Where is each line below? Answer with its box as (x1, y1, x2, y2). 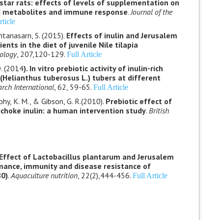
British (148, 106, 169, 115)
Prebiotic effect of (105, 96, 172, 106)
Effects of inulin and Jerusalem (66, 30, 177, 40)
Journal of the (130, 7, 172, 17)
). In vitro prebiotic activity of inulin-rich (23, 63, 163, 73)
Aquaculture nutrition (10, 170, 78, 180)
